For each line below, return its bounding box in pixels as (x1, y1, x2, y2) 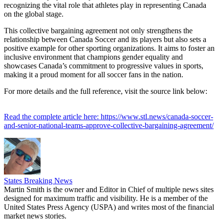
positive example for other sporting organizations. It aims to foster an (4, 44, 215, 52)
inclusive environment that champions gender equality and (4, 52, 183, 61)
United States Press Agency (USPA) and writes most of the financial (4, 202, 214, 211)
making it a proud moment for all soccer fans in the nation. (4, 70, 183, 79)
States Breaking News (4, 176, 72, 185)
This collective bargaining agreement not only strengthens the (4, 26, 193, 35)
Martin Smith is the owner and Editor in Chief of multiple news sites (4, 185, 214, 194)
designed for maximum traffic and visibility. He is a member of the (4, 194, 208, 202)
